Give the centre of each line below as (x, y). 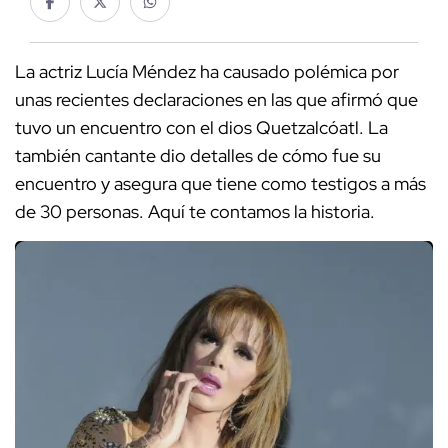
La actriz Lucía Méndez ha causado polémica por (207, 72)
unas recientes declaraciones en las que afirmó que (216, 100)
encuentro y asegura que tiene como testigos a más (220, 184)
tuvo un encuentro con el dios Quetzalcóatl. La (201, 128)
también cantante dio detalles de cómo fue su (198, 156)
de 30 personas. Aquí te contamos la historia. (197, 212)
